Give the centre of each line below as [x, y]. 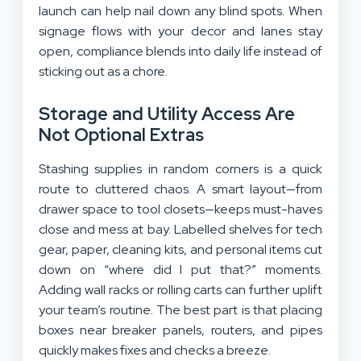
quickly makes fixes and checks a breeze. [155, 351]
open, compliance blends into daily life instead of [180, 52]
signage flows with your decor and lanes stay [180, 31]
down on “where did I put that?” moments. [180, 270]
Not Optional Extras [121, 135]
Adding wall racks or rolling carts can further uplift [180, 290]
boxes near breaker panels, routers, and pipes [180, 330]
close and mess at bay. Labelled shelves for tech [180, 230]
